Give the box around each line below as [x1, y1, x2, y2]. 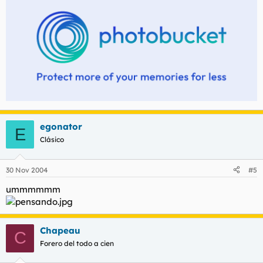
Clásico [40, 135, 64, 144]
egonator [40, 121, 82, 133]
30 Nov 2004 [6, 165, 48, 174]
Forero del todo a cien [40, 238, 114, 248]
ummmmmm [6, 183, 60, 195]
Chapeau [40, 224, 80, 236]
